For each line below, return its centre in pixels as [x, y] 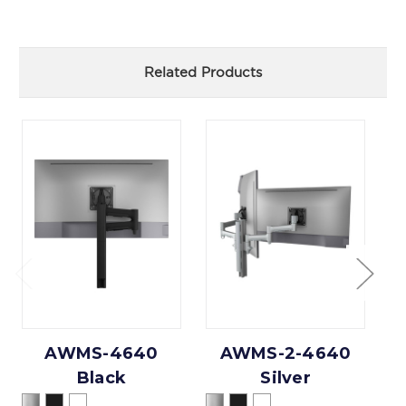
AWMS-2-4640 [285, 353]
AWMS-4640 [101, 353]
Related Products [203, 72]
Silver [285, 377]
